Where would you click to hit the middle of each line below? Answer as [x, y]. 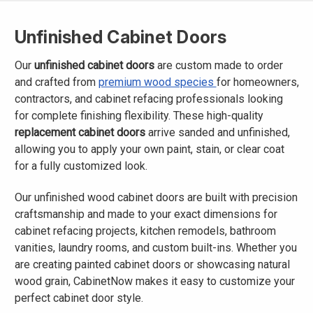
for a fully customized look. [81, 166]
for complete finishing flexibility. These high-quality [139, 115]
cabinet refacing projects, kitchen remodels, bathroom [145, 231]
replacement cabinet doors [80, 132]
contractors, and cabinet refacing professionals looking [148, 99]
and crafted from [56, 82]
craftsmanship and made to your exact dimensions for [146, 214]
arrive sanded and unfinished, [217, 132]
